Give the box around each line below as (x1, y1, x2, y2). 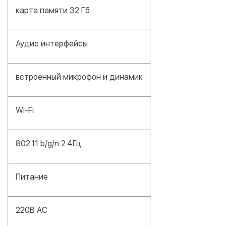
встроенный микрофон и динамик (16, 72, 143, 82)
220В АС (16, 205, 47, 215)
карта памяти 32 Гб (16, 5, 90, 15)
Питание (16, 172, 48, 182)
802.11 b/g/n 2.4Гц (16, 138, 81, 148)
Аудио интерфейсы (16, 38, 88, 48)
